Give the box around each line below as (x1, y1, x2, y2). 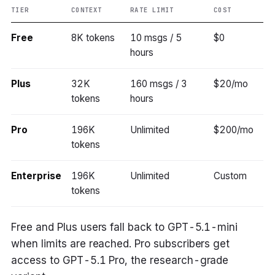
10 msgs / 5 (130, 31, 182, 44)
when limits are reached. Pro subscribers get (11, 237, 230, 250)
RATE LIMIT (130, 5, 174, 14)
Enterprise (11, 169, 61, 182)
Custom (214, 169, 247, 182)
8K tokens (71, 31, 115, 44)
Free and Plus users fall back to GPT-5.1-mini (11, 220, 238, 233)
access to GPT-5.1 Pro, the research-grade (11, 254, 229, 266)
